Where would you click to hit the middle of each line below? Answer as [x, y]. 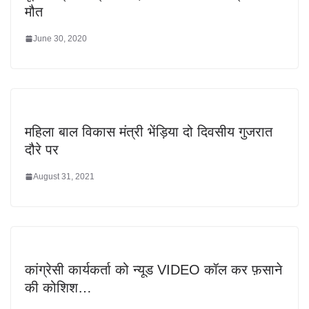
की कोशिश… [58, 287]
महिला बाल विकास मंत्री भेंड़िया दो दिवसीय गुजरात [149, 131]
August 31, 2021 [64, 176]
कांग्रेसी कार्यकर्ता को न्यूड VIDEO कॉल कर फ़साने [153, 269]
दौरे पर [42, 149]
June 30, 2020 [60, 38]
